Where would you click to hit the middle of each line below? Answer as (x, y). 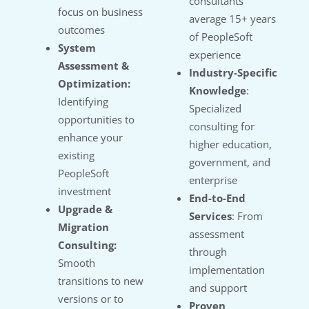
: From (247, 216)
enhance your (90, 138)
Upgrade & (85, 209)
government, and (230, 162)
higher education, (230, 144)
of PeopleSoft (221, 37)
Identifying (83, 102)
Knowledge (218, 91)
